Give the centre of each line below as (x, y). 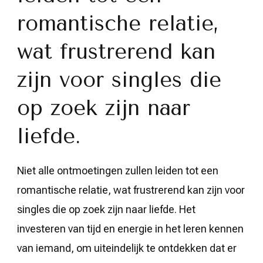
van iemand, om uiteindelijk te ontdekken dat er (127, 248)
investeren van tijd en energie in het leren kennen (130, 228)
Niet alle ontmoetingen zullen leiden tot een (118, 170)
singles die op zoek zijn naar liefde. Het (106, 209)
